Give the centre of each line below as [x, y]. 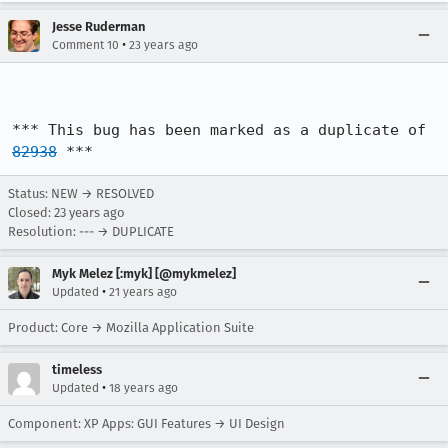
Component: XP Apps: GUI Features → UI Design [146, 423]
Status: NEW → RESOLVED [81, 193]
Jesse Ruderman [98, 26]
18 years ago [143, 388]
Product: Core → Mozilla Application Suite [131, 327]
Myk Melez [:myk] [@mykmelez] [144, 273]
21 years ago [143, 292]
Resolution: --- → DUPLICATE [91, 231]
